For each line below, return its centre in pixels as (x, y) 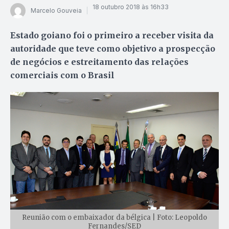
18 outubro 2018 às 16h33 (131, 7)
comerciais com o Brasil (62, 75)
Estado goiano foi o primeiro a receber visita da (112, 35)
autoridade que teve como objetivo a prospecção (113, 48)
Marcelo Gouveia (56, 11)
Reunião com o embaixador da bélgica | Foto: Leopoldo (114, 217)
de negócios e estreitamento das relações (99, 62)
